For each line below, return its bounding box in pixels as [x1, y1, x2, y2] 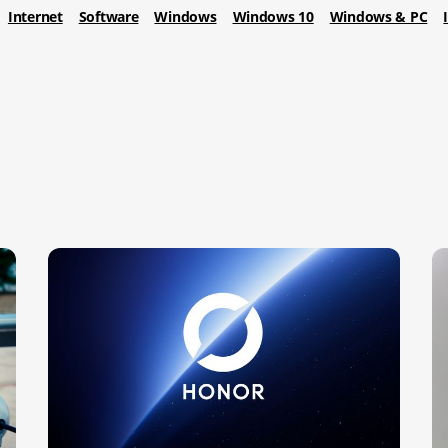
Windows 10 [232, 7, 314, 27]
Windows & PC [329, 7, 428, 27]
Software [78, 7, 139, 27]
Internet [7, 7, 63, 27]
